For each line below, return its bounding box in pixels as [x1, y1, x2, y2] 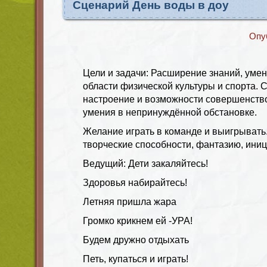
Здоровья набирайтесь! [83, 177, 187, 188]
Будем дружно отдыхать [83, 234, 189, 245]
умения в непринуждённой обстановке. [83, 107, 257, 117]
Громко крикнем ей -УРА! [83, 215, 193, 226]
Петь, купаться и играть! [83, 253, 188, 264]
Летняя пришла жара [83, 196, 176, 207]
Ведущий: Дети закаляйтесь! [83, 158, 208, 169]
